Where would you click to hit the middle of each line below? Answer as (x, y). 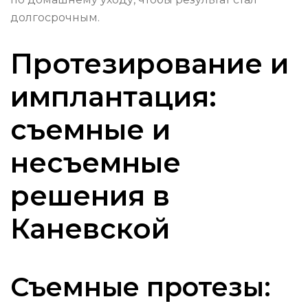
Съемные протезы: (141, 287)
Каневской (90, 229)
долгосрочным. (55, 18)
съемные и (90, 130)
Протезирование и (150, 64)
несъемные (96, 163)
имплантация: (113, 97)
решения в (90, 196)
